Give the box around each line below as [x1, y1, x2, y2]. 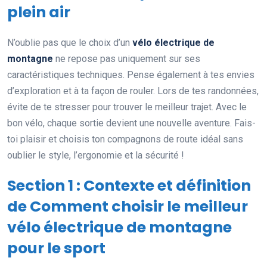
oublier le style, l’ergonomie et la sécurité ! [7, 149, 184, 161]
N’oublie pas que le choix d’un [7, 36, 132, 48]
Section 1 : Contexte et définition [7, 175, 251, 196]
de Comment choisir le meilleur [7, 195, 248, 217]
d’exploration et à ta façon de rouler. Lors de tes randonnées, [7, 85, 259, 97]
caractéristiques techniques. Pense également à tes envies [7, 69, 254, 80]
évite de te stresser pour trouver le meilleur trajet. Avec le [7, 101, 247, 113]
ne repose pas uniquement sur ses [53, 52, 200, 64]
